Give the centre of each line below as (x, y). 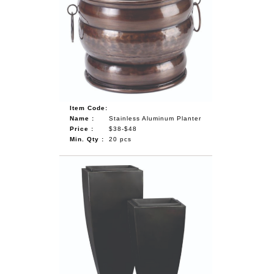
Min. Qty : (87, 139)
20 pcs (120, 139)
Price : (82, 128)
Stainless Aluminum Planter (155, 118)
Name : (82, 118)
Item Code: (89, 108)
